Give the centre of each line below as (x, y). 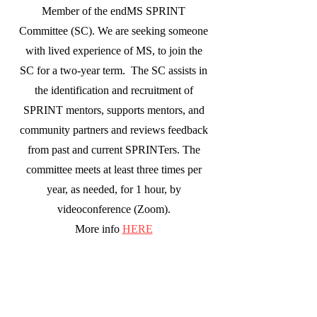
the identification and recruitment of (114, 90)
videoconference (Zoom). (114, 209)
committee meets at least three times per (114, 169)
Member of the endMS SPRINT (114, 11)
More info (98, 229)
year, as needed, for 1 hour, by (114, 189)
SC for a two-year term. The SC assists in (114, 70)
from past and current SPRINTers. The (114, 150)
